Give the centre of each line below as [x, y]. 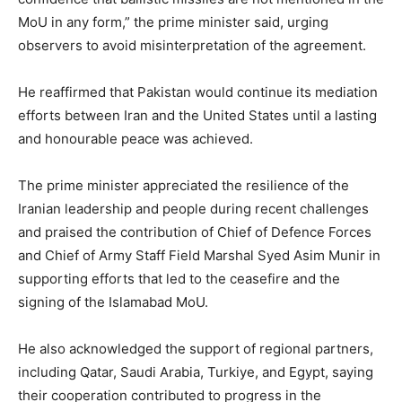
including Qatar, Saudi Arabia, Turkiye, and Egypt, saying [196, 371]
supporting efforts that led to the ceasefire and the [179, 278]
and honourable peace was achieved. [135, 138]
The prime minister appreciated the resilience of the [184, 185]
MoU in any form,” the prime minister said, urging [173, 22]
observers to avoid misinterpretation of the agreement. [192, 45]
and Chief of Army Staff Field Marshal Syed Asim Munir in [199, 255]
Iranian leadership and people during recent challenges [193, 208]
